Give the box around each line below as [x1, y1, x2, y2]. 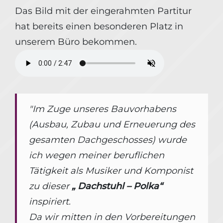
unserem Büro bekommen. [15, 36, 137, 48]
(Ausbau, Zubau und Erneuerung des [29, 119, 195, 130]
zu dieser [29, 181, 72, 192]
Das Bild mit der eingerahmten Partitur [15, 5, 192, 17]
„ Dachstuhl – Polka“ [72, 181, 162, 192]
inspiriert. [29, 196, 71, 208]
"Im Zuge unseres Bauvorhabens [29, 104, 176, 115]
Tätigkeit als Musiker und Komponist [29, 165, 193, 177]
